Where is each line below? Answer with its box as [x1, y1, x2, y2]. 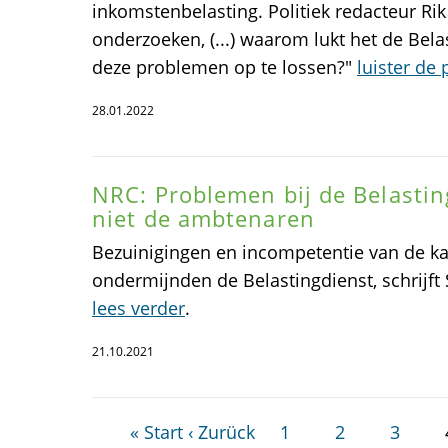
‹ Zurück [187, 420, 255, 445]
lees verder [92, 296, 185, 321]
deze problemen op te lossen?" [92, 55, 357, 80]
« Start [129, 420, 183, 445]
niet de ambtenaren [92, 203, 315, 234]
